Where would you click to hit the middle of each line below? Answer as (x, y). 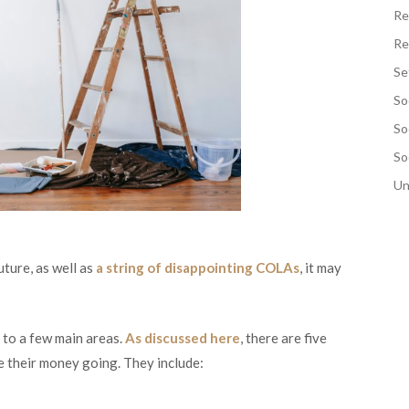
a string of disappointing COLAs (198, 268)
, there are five (283, 337)
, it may (320, 268)
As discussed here (183, 337)
